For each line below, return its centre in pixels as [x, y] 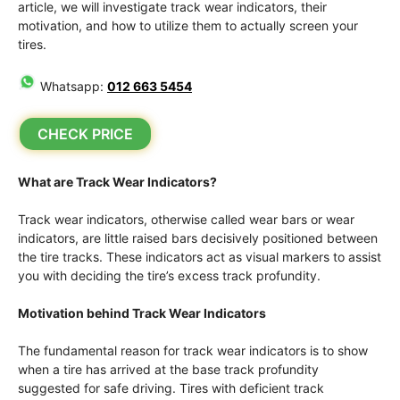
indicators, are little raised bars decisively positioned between [198, 238]
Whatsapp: [72, 87]
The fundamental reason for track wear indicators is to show [193, 351]
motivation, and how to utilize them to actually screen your [188, 26]
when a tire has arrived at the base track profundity [168, 370]
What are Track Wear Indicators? [117, 182]
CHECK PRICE [85, 134]
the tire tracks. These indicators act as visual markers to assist [200, 257]
